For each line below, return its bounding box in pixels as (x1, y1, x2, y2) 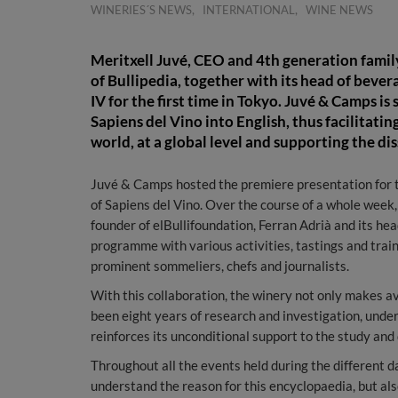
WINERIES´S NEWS (91, 3, 192, 17)
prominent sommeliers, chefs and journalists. (91, 258, 349, 274)
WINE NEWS (306, 3, 373, 17)
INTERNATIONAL (203, 3, 295, 17)
